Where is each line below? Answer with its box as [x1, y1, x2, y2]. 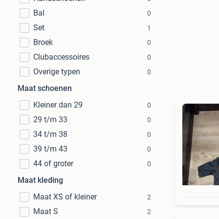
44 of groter [33, 159, 73, 168]
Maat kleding [18, 175, 63, 185]
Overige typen [33, 67, 80, 76]
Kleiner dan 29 [33, 100, 83, 109]
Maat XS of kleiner [33, 192, 97, 201]
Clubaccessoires [33, 52, 89, 62]
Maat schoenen [18, 84, 72, 93]
